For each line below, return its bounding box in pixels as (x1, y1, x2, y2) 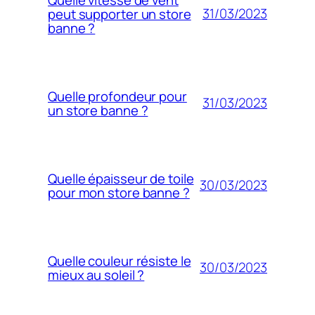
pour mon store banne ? (48, 183, 190, 202)
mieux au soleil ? (48, 265, 145, 284)
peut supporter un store (48, 4, 191, 23)
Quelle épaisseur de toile (48, 169, 194, 188)
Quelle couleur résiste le (48, 251, 191, 270)
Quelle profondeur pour (48, 86, 187, 105)
